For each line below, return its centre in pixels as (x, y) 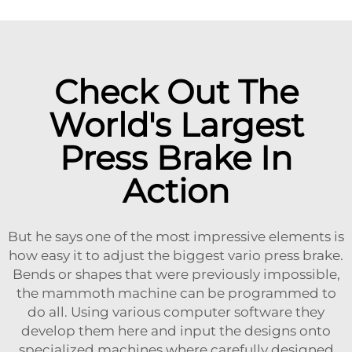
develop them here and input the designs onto (176, 330)
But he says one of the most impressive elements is (176, 236)
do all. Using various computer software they (176, 312)
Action (176, 191)
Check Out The (176, 92)
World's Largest (176, 125)
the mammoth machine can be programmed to (176, 293)
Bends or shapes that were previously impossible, (176, 274)
